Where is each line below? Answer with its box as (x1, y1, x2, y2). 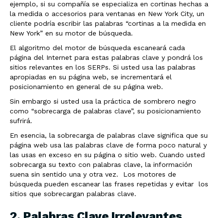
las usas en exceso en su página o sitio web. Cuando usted (10, 151, 205, 159)
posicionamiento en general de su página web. (10, 83, 163, 91)
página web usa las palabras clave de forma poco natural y (10, 141, 207, 149)
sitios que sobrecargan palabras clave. (10, 190, 136, 198)
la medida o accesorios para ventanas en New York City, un (10, 10, 204, 18)
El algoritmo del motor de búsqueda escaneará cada (10, 44, 185, 52)
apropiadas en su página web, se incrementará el (10, 73, 172, 81)
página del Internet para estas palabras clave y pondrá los (10, 54, 203, 61)
